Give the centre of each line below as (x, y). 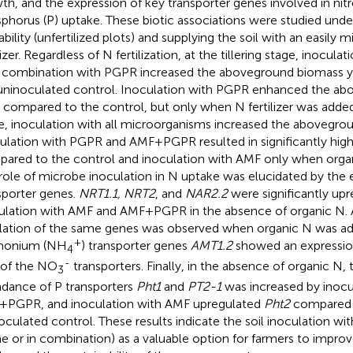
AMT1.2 (211, 245)
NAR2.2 (206, 193)
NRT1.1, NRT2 (117, 193)
